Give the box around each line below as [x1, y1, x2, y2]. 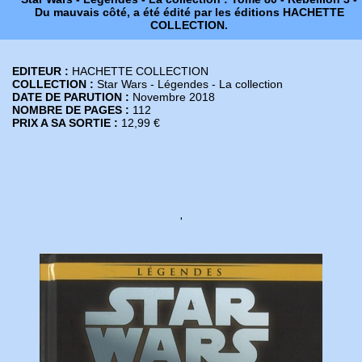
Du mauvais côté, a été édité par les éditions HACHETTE [34, 6, 344, 19]
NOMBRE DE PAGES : [12, 103, 129, 116]
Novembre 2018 [129, 90, 215, 103]
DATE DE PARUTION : [12, 90, 129, 103]
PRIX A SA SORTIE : [12, 116, 118, 129]
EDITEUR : [12, 64, 72, 78]
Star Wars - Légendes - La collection [97, 77, 283, 90]
